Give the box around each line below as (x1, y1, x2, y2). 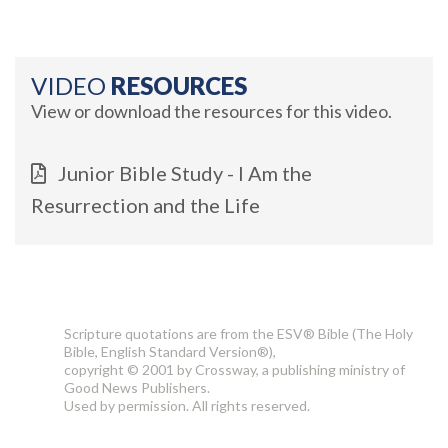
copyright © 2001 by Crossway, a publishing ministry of (64, 360, 405, 378)
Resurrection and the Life (31, 192, 260, 217)
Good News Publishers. (64, 378, 210, 396)
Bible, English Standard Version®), (64, 342, 276, 360)
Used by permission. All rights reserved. (64, 396, 310, 414)
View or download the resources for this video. (31, 99, 392, 122)
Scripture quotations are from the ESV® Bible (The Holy (64, 324, 413, 342)
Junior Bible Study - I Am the (58, 160, 312, 185)
